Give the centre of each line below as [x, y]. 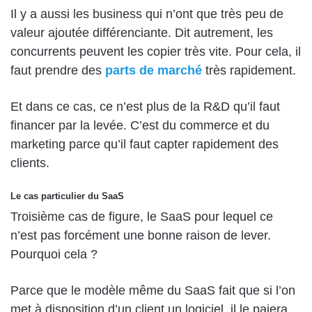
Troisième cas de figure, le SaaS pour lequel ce [142, 216]
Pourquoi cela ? [54, 254]
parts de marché [154, 71]
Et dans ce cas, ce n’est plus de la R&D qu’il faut [145, 107]
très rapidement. [249, 71]
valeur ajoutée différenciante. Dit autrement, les [142, 33]
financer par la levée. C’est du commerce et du [140, 126]
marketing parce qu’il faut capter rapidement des [145, 145]
